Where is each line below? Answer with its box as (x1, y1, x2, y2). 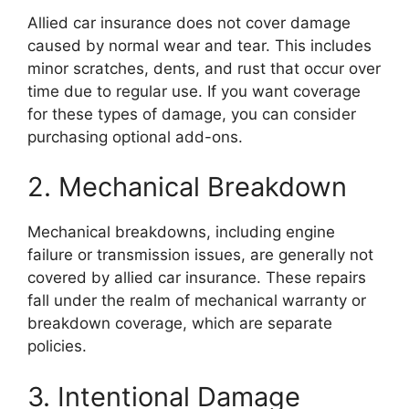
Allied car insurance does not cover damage (27, 13, 351, 32)
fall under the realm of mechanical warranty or (27, 291, 366, 309)
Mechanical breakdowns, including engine (27, 223, 335, 241)
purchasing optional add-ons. (27, 127, 243, 146)
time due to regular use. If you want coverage (27, 81, 361, 100)
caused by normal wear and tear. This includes (27, 36, 372, 55)
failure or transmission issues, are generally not (27, 246, 373, 264)
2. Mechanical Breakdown (27, 171, 347, 203)
